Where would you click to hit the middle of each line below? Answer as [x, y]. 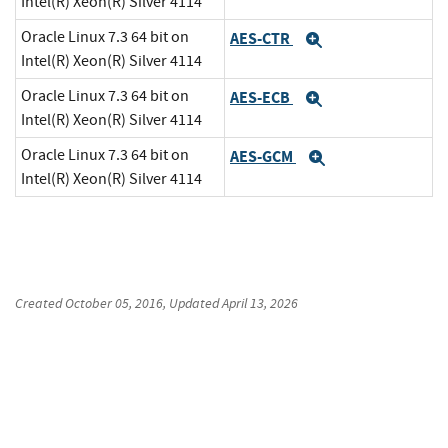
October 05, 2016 [114, 303]
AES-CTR [261, 38]
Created [40, 303]
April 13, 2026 [260, 303]
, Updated [192, 303]
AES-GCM [263, 156]
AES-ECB [261, 97]
